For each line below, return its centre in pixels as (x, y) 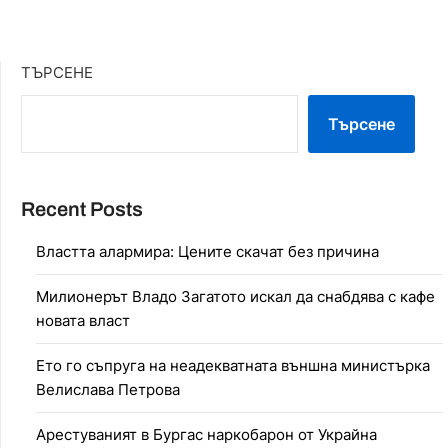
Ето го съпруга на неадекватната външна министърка (233, 365)
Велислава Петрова (108, 389)
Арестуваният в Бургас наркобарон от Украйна (206, 434)
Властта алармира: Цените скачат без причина (207, 251)
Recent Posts (82, 208)
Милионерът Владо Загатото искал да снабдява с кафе (235, 296)
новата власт (83, 320)
